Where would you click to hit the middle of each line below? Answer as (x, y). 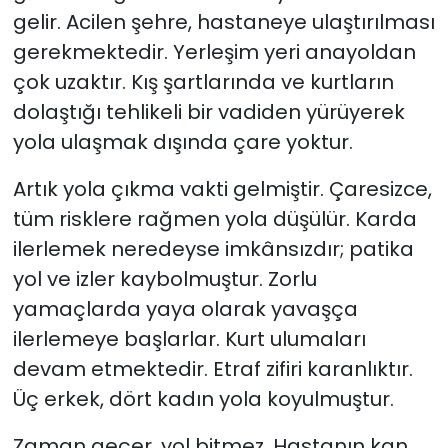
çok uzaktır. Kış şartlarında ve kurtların (203, 81)
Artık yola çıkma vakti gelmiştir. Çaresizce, (222, 188)
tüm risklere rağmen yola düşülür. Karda (214, 218)
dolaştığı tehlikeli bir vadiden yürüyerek (208, 111)
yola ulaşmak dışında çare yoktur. (182, 141)
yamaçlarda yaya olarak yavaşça (185, 308)
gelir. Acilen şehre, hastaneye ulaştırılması (223, 21)
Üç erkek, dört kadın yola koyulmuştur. (203, 398)
